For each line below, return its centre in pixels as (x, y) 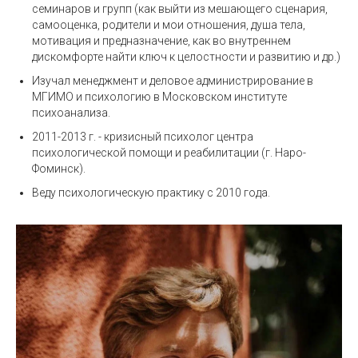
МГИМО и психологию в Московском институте (159, 97)
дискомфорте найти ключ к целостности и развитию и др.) (186, 57)
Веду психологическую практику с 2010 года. (151, 193)
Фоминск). (59, 169)
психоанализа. (71, 113)
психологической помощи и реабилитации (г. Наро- (169, 153)
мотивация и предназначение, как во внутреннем (161, 41)
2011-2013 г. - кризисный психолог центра (143, 137)
